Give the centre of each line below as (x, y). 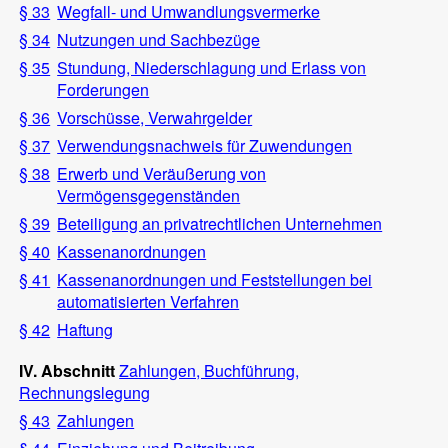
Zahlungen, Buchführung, (209, 371)
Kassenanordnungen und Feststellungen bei (215, 280)
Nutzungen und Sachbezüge (159, 40)
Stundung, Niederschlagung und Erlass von (212, 68)
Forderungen (103, 90)
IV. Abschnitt (69, 371)
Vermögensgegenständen (149, 196)
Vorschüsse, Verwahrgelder (155, 118)
